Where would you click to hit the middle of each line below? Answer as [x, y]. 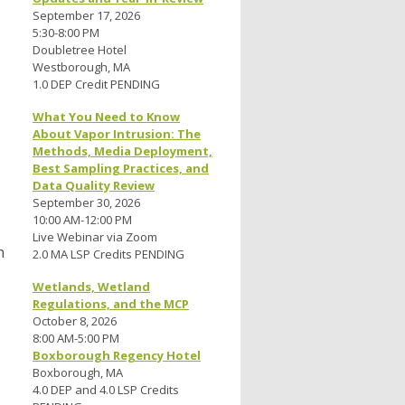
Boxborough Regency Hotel [117, 356]
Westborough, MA [81, 67]
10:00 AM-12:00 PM [82, 220]
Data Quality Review [94, 186]
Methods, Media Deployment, [122, 151]
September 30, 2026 [86, 203]
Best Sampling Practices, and [121, 169]
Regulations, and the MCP [111, 304]
